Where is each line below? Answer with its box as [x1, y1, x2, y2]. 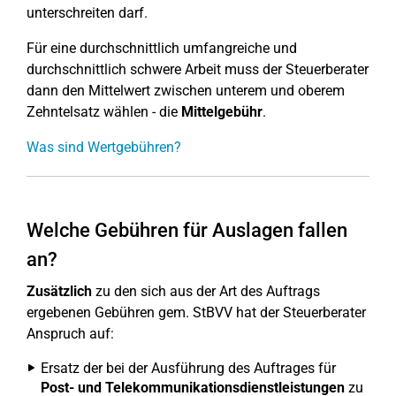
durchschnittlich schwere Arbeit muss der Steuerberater [27, 61, 369, 78]
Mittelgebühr [181, 103, 263, 120]
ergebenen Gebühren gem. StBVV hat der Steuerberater [27, 304, 366, 321]
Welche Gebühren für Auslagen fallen [27, 219, 347, 241]
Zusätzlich [27, 283, 92, 300]
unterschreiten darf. [27, 4, 148, 21]
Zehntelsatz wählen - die [27, 103, 181, 120]
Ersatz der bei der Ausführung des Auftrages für [41, 360, 336, 377]
